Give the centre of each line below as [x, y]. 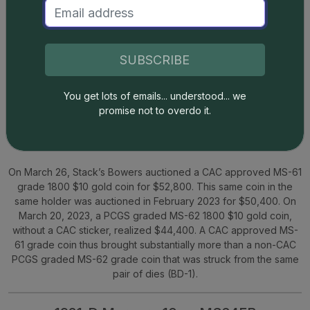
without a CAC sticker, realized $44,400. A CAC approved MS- [155, 230]
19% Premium [162, 145]
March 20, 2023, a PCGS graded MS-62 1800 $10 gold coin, [155, 215]
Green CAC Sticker [80, 145]
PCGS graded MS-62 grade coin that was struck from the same [155, 259]
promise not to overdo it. [155, 110]
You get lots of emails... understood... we [155, 96]
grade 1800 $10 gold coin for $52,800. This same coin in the [155, 186]
